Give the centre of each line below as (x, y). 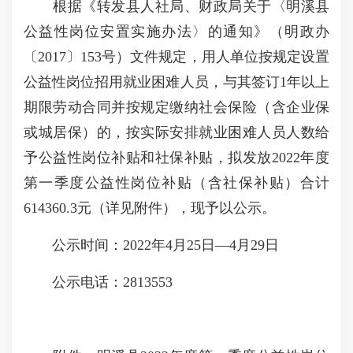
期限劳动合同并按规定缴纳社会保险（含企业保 (176, 107)
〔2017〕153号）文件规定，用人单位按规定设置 (176, 57)
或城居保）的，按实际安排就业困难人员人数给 (176, 132)
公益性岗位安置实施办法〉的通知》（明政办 (176, 32)
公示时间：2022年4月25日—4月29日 (153, 245)
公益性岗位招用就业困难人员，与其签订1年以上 (176, 82)
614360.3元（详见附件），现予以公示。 (150, 208)
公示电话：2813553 (98, 282)
